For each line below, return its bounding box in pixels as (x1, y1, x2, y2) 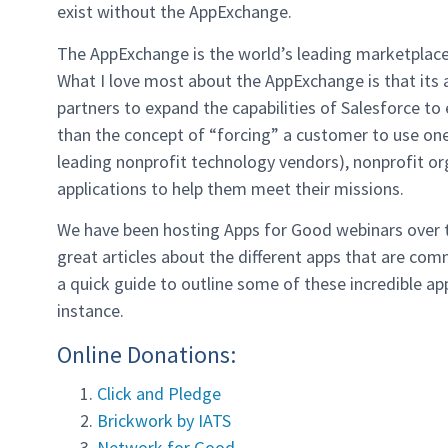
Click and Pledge (97, 381, 221, 405)
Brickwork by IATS (97, 408, 231, 432)
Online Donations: (57, 338, 236, 370)
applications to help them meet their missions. (57, 176, 404, 200)
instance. (57, 299, 124, 323)
